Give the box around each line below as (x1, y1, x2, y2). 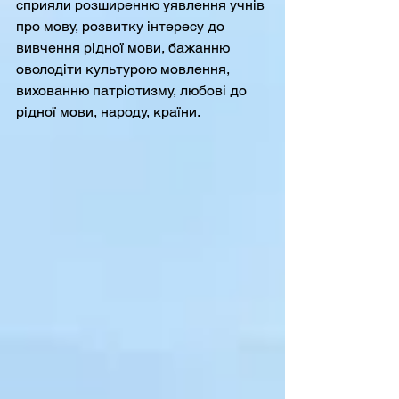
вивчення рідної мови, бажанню (16, 39, 233, 56)
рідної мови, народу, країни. (16, 103, 203, 120)
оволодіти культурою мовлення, (16, 61, 233, 77)
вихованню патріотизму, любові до (16, 82, 250, 99)
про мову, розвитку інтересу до (16, 18, 228, 35)
